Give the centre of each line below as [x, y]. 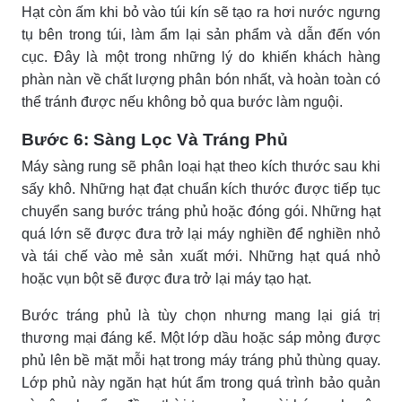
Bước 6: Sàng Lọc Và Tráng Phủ [155, 139]
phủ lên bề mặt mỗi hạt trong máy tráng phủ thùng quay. [201, 360]
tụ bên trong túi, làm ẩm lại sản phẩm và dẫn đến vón [201, 34]
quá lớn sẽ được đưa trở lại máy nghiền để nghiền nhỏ [201, 233]
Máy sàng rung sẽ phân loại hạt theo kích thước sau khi [201, 166]
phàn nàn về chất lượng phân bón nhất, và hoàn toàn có [201, 79]
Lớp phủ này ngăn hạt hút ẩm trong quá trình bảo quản [201, 382]
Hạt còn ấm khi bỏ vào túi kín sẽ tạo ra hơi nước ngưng [201, 12]
